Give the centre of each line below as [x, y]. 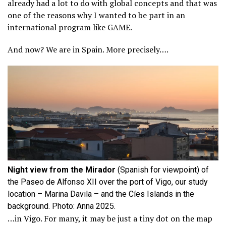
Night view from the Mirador [62, 170]
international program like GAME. [70, 27]
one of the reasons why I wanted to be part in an [96, 15]
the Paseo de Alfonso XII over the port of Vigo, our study [108, 182]
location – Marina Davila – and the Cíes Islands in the [101, 194]
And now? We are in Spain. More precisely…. [88, 50]
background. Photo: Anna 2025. [62, 206]
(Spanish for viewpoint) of [162, 170]
